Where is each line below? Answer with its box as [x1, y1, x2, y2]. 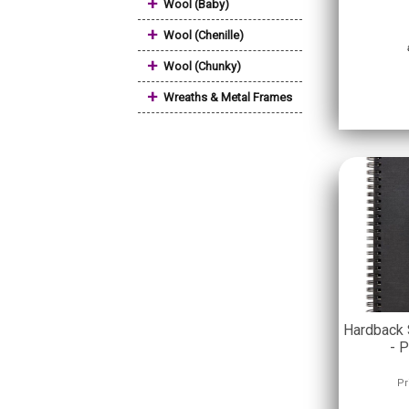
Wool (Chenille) [163, 28, 244, 42]
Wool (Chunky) [163, 59, 241, 73]
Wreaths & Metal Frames [163, 90, 292, 104]
